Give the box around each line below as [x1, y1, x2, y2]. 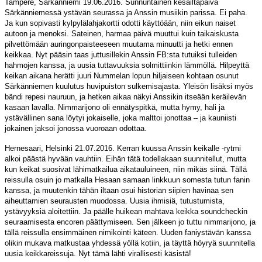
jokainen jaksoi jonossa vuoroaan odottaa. [5, 123, 147, 133]
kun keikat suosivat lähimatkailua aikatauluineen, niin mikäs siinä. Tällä [5, 164, 247, 174]
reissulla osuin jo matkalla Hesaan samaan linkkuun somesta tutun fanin [5, 175, 250, 184]
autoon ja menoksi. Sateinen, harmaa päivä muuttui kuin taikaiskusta [5, 29, 239, 38]
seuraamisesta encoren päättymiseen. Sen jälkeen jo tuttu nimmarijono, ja [5, 217, 256, 226]
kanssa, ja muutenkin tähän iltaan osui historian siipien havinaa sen [5, 185, 233, 195]
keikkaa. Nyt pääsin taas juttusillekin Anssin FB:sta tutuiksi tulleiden [5, 50, 237, 59]
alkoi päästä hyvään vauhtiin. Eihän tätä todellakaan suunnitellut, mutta [5, 154, 246, 163]
